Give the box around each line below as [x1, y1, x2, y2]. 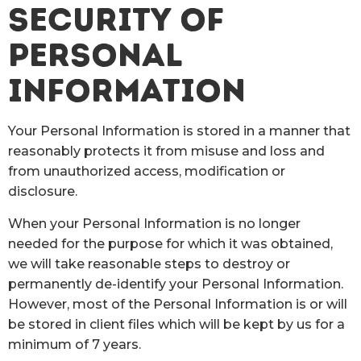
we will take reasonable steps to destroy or [8, 255, 290, 272]
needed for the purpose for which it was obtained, [8, 235, 333, 251]
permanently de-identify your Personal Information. [8, 276, 343, 292]
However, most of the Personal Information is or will [8, 296, 347, 312]
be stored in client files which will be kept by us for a [8, 316, 345, 332]
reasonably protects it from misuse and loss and [8, 143, 325, 160]
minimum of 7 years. [8, 336, 141, 352]
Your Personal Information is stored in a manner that [8, 123, 351, 139]
